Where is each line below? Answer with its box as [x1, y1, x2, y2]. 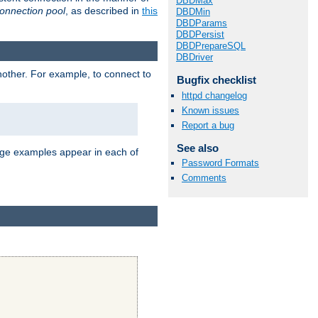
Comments [182, 172, 226, 184]
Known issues [182, 104, 239, 116]
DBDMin [176, 6, 210, 18]
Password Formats [182, 158, 259, 169]
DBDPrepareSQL [176, 40, 246, 52]
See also [176, 142, 219, 154]
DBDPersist [176, 29, 224, 40]
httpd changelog [182, 89, 247, 101]
